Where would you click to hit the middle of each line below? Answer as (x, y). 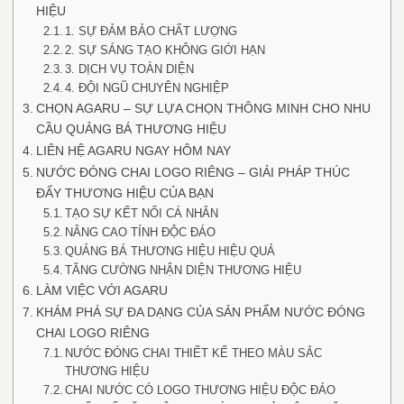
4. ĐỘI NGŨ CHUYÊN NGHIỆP (147, 88)
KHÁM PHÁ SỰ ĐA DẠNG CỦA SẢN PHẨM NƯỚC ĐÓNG (200, 312)
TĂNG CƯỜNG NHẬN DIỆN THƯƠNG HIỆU (184, 270)
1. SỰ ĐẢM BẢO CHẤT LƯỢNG (151, 31)
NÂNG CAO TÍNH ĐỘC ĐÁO (141, 232)
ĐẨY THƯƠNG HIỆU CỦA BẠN (124, 193)
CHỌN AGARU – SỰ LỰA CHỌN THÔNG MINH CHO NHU (203, 108)
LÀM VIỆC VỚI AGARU (101, 290)
